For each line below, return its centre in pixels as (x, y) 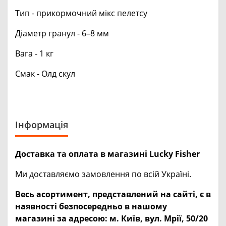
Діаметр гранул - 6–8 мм (62, 33)
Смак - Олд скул (45, 73)
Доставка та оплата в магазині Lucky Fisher (107, 154)
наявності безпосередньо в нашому (91, 206)
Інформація (42, 124)
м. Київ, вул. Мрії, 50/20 (159, 218)
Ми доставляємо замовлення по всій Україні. (103, 174)
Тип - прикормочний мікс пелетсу (81, 13)
